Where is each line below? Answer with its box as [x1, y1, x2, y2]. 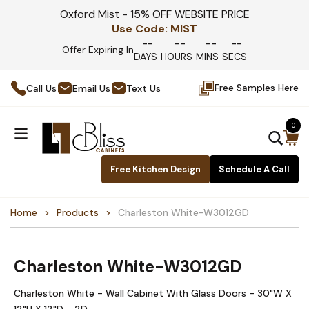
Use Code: [112, 21, 168, 36]
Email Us [72, 81, 110, 94]
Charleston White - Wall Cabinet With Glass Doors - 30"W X [14, 287, 292, 299]
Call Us [26, 81, 57, 94]
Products [57, 206, 99, 219]
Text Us [126, 81, 161, 94]
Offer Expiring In [62, 43, 134, 56]
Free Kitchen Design [110, 163, 201, 175]
